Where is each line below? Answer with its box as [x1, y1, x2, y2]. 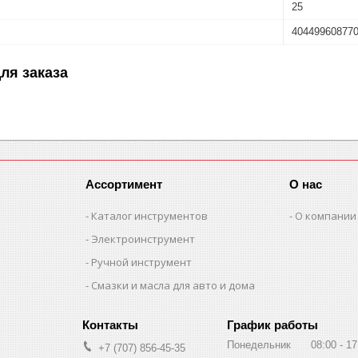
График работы [227, 317, 318, 332]
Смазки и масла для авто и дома [91, 277, 256, 292]
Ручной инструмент [91, 254, 193, 269]
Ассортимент [86, 177, 163, 191]
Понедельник [227, 338, 291, 351]
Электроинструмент [91, 231, 196, 246]
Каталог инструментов [91, 208, 209, 223]
